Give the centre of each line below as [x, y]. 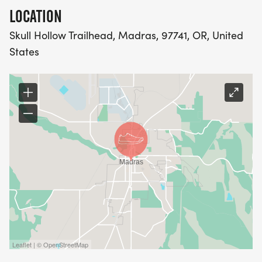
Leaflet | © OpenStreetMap [50, 245]
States [24, 52]
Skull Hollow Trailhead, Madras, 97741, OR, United [126, 35]
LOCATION [36, 17]
